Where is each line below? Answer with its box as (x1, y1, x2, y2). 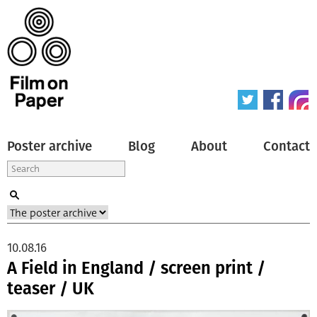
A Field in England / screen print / (7, 258, 265, 278)
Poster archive (7, 138, 92, 154)
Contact (263, 138, 310, 154)
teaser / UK (7, 278, 94, 299)
